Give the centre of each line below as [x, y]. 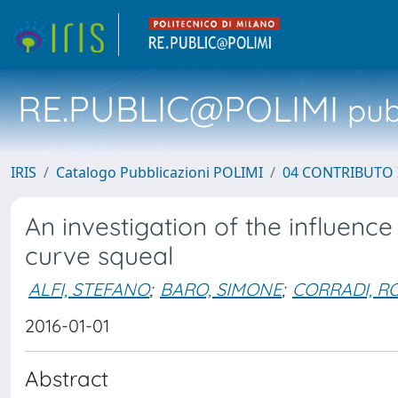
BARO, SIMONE [221, 289]
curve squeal [99, 255]
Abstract [67, 378]
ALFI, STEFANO [89, 289]
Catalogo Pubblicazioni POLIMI [159, 172]
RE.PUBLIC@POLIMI [178, 108]
